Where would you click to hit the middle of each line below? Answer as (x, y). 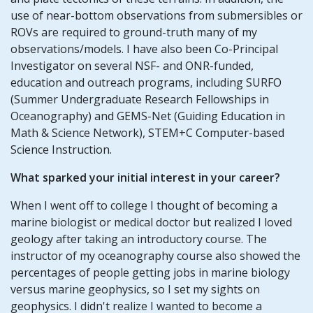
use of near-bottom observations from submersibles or (156, 15)
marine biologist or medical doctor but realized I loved (151, 222)
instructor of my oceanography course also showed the (155, 255)
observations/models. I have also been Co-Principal (144, 49)
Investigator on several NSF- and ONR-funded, (132, 65)
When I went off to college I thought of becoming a (144, 205)
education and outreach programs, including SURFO (146, 82)
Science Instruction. (61, 149)
